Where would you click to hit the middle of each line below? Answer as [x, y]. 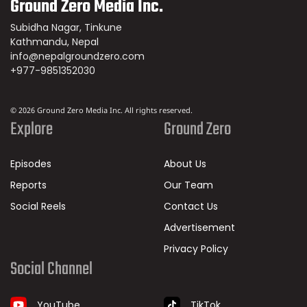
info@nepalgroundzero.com [77, 57]
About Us [185, 164]
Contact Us [191, 207]
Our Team [188, 185]
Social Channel [51, 270]
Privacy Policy [196, 249]
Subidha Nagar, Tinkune [66, 28]
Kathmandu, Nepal [54, 42]
